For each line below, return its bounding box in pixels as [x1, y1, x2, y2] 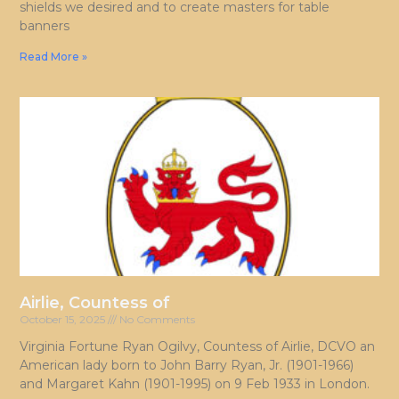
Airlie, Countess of [20, 293, 171, 313]
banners [20, 17, 70, 34]
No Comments [117, 313, 196, 327]
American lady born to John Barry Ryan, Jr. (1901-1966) [20, 357, 354, 374]
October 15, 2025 [20, 313, 109, 327]
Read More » [20, 49, 88, 63]
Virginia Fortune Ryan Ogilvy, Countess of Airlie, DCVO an [20, 338, 376, 355]
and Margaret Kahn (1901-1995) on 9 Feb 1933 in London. [20, 376, 370, 393]
